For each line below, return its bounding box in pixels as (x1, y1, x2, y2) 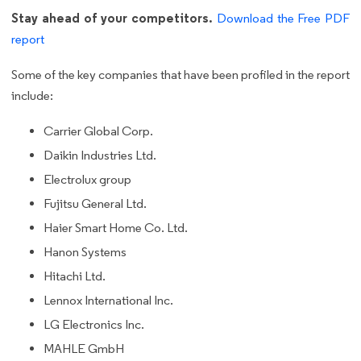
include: (11, 87, 56, 103)
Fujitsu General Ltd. (44, 195, 147, 211)
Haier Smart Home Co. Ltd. (44, 219, 188, 235)
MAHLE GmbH (44, 340, 124, 356)
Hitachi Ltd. (44, 268, 106, 284)
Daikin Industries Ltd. (44, 147, 156, 163)
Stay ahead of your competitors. (11, 9, 213, 26)
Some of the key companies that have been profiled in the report (11, 66, 350, 82)
